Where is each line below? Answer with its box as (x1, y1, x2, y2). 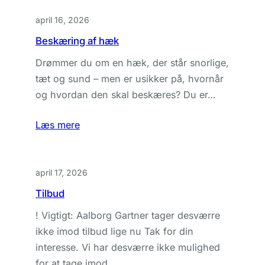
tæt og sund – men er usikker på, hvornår (35, 73, 224, 85)
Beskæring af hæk (35, 35, 119, 47)
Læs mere (35, 119, 80, 131)
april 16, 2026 (35, 15, 89, 25)
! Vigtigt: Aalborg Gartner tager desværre (35, 209, 220, 221)
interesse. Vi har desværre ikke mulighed (35, 241, 220, 253)
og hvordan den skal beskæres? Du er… (35, 89, 216, 101)
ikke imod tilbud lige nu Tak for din (35, 225, 193, 237)
